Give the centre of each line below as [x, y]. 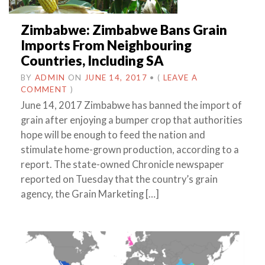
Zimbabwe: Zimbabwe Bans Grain [124, 30]
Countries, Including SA [92, 61]
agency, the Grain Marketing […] [90, 194]
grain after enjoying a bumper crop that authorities [132, 120]
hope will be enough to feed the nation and [113, 135]
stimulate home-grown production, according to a [130, 150]
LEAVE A [180, 78]
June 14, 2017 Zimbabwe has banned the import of [131, 106]
